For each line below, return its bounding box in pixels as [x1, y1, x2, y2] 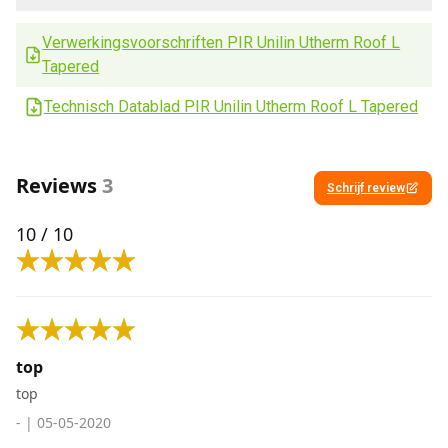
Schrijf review [327, 181, 405, 195]
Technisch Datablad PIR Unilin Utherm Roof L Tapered [44, 97, 418, 116]
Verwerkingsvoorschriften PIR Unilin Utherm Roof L [42, 33, 401, 52]
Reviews [16, 172, 97, 199]
